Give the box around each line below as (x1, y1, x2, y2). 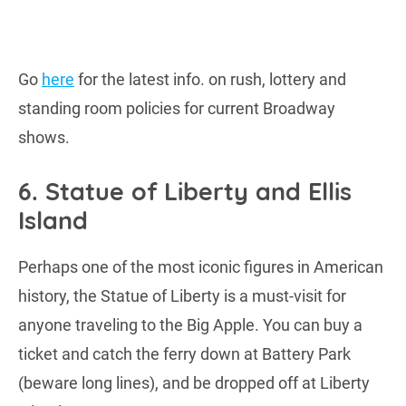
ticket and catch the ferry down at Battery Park (18, 344, 351, 364)
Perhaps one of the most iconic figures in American (18, 257, 383, 277)
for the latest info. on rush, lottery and (74, 70, 346, 90)
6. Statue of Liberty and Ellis (18, 176, 352, 208)
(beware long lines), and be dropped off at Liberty (18, 373, 370, 393)
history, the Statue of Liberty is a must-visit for (18, 286, 346, 306)
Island (18, 205, 88, 237)
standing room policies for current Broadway (18, 99, 335, 119)
